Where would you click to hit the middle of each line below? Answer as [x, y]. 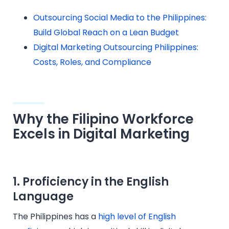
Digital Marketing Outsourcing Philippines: [116, 47]
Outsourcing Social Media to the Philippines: [120, 17]
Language [43, 196]
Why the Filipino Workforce [103, 119]
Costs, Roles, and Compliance [92, 62]
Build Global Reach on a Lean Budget [106, 32]
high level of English [137, 216]
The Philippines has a [55, 216]
